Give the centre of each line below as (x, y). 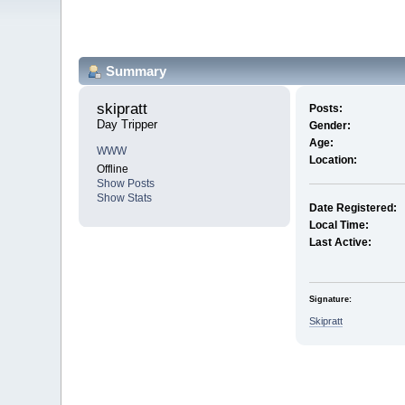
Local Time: (339, 226)
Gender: (330, 126)
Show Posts (126, 184)
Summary (137, 71)
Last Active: (340, 243)
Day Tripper (127, 125)
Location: (333, 160)
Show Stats (125, 198)
